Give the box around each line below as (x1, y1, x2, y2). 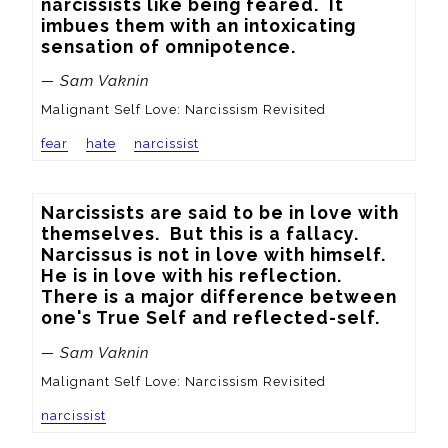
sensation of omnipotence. (41, 35, 296, 57)
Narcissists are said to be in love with (41, 202, 399, 224)
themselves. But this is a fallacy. (41, 223, 359, 245)
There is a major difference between (41, 286, 397, 308)
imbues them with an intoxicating (41, 14, 356, 36)
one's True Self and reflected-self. (41, 307, 380, 329)
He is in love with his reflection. (41, 265, 342, 287)
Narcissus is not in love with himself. (41, 244, 386, 266)
